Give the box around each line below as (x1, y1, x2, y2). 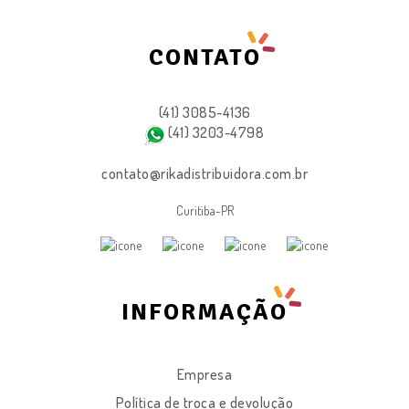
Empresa (176, 365, 233, 384)
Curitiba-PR (175, 202, 234, 218)
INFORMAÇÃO (121, 298, 288, 328)
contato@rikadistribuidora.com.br (101, 163, 308, 183)
